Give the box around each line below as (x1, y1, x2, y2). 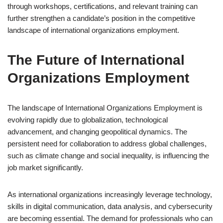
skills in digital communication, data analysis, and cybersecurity (7, 202, 213, 211)
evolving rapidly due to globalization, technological (7, 115, 168, 124)
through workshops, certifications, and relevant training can (7, 2, 198, 10)
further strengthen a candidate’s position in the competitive (7, 14, 195, 22)
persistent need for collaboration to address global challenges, (7, 139, 207, 148)
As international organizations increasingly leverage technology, (7, 190, 212, 199)
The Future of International (7, 52, 185, 68)
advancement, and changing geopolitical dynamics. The (7, 127, 187, 136)
